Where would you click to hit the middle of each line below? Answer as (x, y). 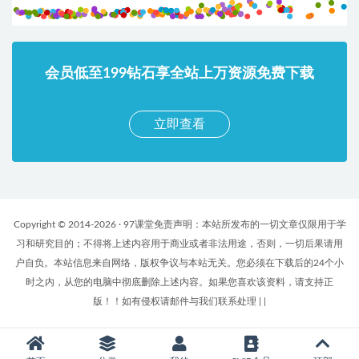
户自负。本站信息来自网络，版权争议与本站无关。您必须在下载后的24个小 (179, 263)
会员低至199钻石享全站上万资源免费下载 (179, 74)
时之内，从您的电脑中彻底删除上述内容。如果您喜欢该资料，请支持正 (179, 282)
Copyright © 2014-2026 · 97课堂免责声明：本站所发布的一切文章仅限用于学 (179, 225)
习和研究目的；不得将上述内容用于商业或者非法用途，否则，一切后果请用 (179, 244)
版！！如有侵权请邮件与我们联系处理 (175, 302)
